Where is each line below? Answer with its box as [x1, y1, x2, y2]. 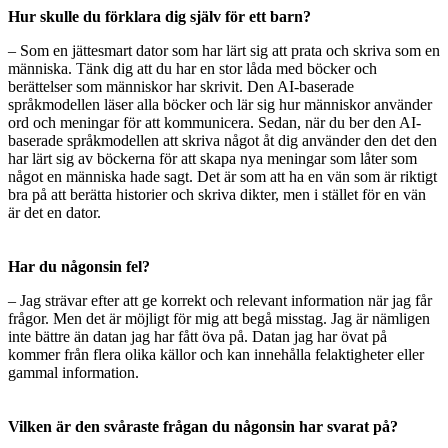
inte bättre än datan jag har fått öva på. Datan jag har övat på [8, 328, 387, 346]
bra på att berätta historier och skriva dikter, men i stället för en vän [8, 186, 426, 204]
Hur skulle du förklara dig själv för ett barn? [8, 8, 311, 26]
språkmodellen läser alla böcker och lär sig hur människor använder [8, 96, 432, 114]
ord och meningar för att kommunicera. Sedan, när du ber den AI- [8, 114, 421, 132]
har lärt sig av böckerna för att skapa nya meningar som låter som [8, 150, 417, 168]
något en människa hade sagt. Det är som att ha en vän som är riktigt [8, 168, 437, 186]
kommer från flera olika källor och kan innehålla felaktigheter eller [8, 346, 424, 364]
